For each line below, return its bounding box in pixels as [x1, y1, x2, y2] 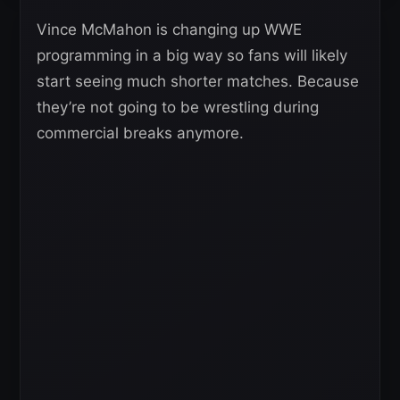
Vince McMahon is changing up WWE [37, 21, 302, 38]
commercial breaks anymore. [37, 124, 244, 142]
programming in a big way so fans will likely [37, 46, 347, 64]
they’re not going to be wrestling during [37, 98, 319, 116]
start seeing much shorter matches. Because [37, 72, 359, 90]
